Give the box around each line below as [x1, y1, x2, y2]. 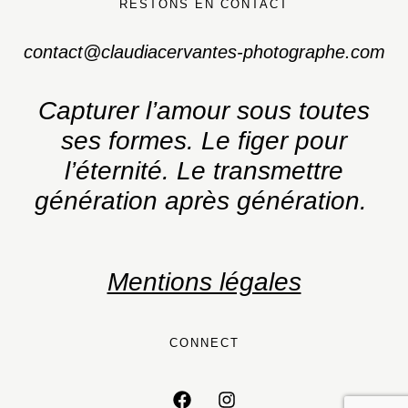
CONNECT [168, 335, 240, 350]
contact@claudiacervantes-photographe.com [23, 41, 385, 62]
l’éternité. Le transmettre [65, 156, 343, 185]
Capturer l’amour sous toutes [38, 96, 370, 125]
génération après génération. [34, 186, 374, 215]
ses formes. [61, 126, 201, 155]
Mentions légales [107, 267, 301, 296]
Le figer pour [201, 126, 347, 155]
